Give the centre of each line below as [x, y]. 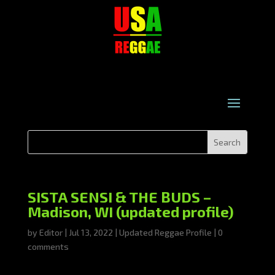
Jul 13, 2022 [91, 232]
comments [48, 246]
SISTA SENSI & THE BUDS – [119, 197]
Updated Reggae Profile [165, 232]
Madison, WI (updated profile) [130, 211]
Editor [51, 232]
